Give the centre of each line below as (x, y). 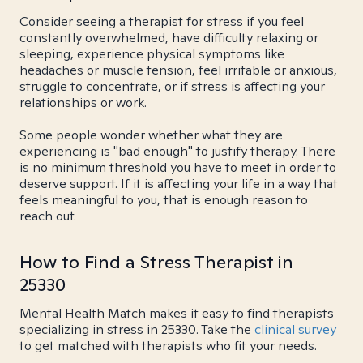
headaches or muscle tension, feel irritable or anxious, (178, 70)
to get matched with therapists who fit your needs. (168, 346)
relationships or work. (83, 102)
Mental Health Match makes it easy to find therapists (177, 313)
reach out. (48, 216)
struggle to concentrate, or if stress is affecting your (172, 86)
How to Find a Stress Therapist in (156, 262)
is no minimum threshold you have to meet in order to (178, 167)
